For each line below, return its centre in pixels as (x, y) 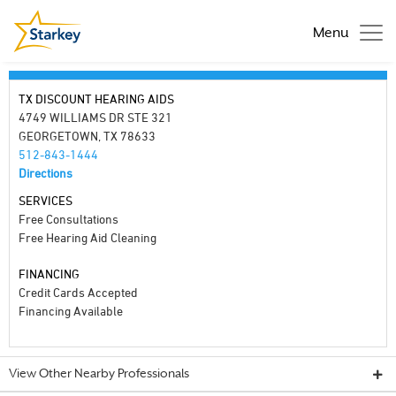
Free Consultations (69, 219)
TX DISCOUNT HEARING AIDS (96, 99)
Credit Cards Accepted (78, 292)
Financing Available (71, 311)
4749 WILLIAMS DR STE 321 (95, 117)
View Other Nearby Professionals (99, 374)
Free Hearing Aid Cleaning (88, 237)
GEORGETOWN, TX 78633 (87, 136)
